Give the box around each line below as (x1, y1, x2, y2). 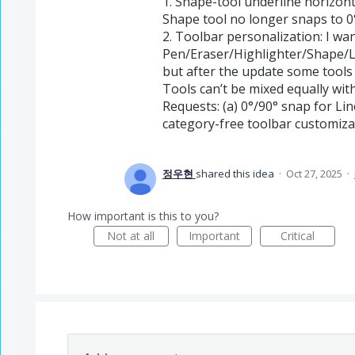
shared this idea (195, 166, 277, 181)
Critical (280, 228, 315, 244)
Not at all (107, 228, 155, 244)
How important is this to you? (67, 208, 219, 224)
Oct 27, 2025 (285, 166, 342, 181)
